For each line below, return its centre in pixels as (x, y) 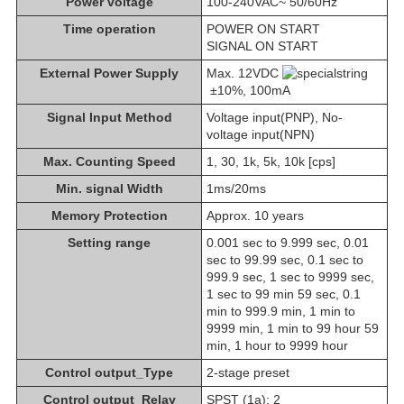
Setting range (109, 242)
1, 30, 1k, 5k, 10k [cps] (271, 161)
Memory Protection (109, 215)
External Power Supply (109, 73)
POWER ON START (263, 28)
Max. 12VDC (244, 73)
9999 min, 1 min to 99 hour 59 (293, 328)
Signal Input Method (109, 117)
